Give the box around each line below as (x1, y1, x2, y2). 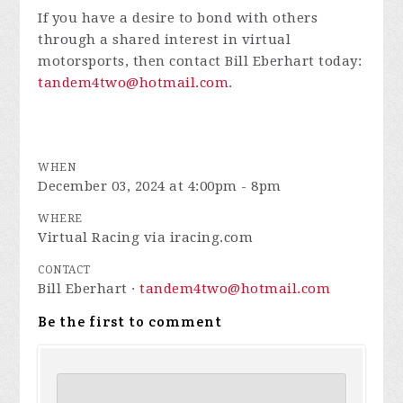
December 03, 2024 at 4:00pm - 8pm (38, 178, 282, 194)
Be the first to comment (38, 312, 223, 331)
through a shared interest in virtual (38, 31, 291, 48)
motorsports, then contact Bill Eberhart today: (38, 53, 363, 69)
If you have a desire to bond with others (38, 10, 318, 26)
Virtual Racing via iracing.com (38, 229, 254, 246)
